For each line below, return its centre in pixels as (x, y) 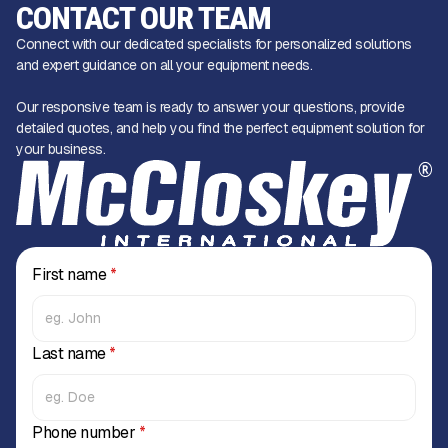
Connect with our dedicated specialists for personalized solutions (214, 44)
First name (71, 274)
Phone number (85, 432)
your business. (60, 149)
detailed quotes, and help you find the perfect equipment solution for (220, 128)
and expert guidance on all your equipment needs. (164, 65)
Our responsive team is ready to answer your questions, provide (210, 107)
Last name (70, 353)
